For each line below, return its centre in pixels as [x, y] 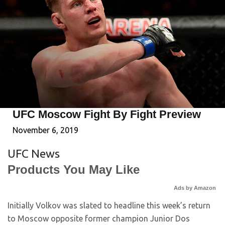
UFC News [34, 153]
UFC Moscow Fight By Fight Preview [107, 114]
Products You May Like [74, 170]
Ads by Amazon [195, 188]
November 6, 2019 [45, 130]
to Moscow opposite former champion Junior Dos [99, 218]
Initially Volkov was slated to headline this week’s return [109, 205]
